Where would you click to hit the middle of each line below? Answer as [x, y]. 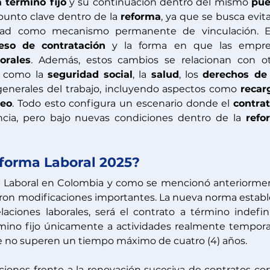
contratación [73, 46]
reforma [141, 17]
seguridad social [90, 74]
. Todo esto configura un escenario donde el [123, 103]
